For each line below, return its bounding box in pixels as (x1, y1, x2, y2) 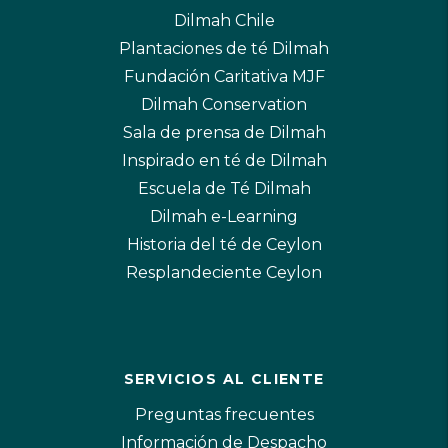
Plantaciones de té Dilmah (119, 39, 329, 59)
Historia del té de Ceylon (126, 235, 322, 255)
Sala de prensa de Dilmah (122, 123, 326, 143)
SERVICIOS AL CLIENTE (123, 370, 325, 389)
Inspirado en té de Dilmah (121, 151, 327, 171)
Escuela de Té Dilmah (137, 179, 311, 199)
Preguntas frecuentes (134, 405, 314, 425)
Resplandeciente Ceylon (126, 263, 322, 283)
